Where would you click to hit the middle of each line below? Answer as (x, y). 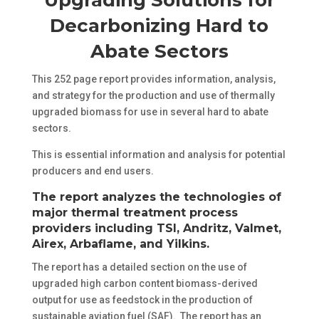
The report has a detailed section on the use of (139, 267)
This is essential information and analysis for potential (158, 154)
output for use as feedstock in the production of (142, 299)
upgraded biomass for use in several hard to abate (150, 111)
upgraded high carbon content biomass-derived (145, 283)
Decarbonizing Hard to (159, 25)
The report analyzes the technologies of (156, 197)
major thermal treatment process (135, 212)
